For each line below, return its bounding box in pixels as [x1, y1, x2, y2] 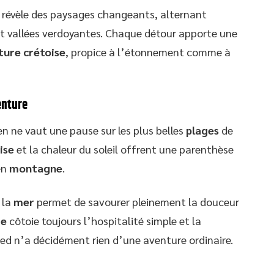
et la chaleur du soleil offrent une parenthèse [14, 142, 234, 156]
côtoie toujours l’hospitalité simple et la [7, 213, 201, 228]
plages [186, 123, 219, 137]
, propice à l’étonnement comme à [65, 45, 231, 59]
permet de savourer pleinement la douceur [34, 194, 239, 209]
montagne [9, 161, 62, 175]
